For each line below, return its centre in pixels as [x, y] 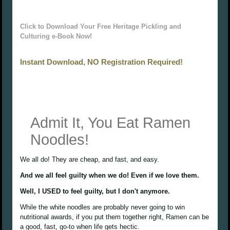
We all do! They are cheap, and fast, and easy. [90, 160]
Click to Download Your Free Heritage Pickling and [101, 27]
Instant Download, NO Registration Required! [102, 62]
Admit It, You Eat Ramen [111, 123]
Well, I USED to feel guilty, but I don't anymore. [95, 191]
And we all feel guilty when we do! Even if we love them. [110, 176]
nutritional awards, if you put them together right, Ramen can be [115, 217]
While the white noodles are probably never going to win [103, 207]
